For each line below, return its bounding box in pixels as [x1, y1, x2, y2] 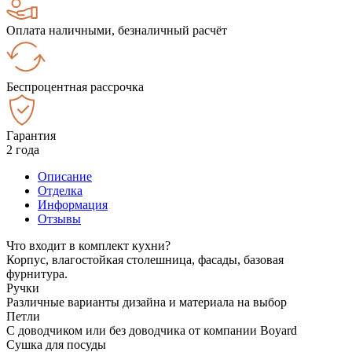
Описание [38, 169, 92, 183]
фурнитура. [6, 266, 68, 280]
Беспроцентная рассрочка [6, 79, 144, 93]
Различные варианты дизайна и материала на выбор [6, 295, 287, 309]
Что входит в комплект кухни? [6, 238, 170, 252]
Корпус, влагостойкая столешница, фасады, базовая [6, 252, 284, 266]
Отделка [38, 183, 82, 197]
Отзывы [38, 211, 81, 225]
